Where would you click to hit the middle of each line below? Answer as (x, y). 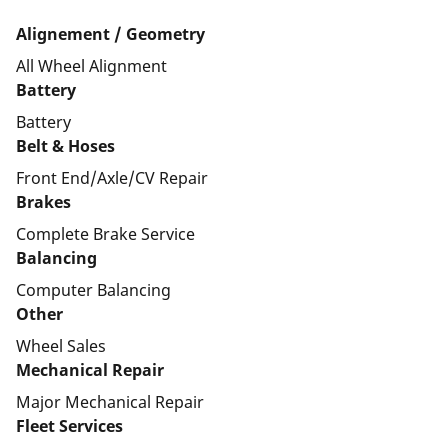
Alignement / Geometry (110, 34)
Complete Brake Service (105, 234)
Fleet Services (69, 426)
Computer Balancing (93, 290)
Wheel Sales (61, 346)
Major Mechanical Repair (110, 402)
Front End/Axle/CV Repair (112, 178)
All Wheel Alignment (91, 66)
